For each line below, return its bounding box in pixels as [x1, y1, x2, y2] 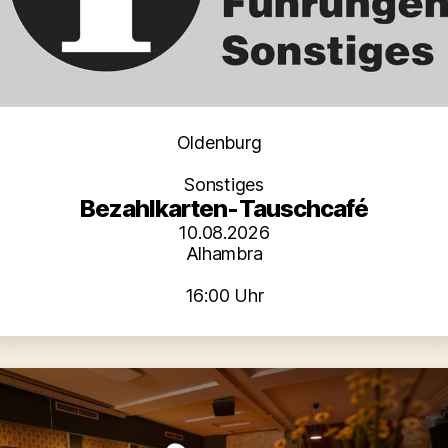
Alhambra [185, 242, 263, 264]
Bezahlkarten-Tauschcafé [80, 193, 368, 223]
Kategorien [223, 130, 312, 152]
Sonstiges [184, 173, 264, 195]
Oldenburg [176, 131, 262, 153]
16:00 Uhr [184, 284, 264, 306]
